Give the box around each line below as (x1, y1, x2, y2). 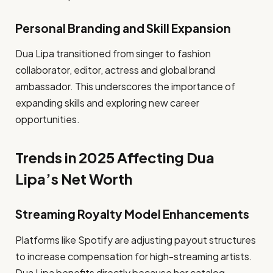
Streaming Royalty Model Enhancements (15, 207, 249, 222)
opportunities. (15, 113, 80, 126)
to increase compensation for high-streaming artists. (15, 249, 252, 263)
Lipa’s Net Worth (15, 169, 132, 188)
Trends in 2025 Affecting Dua (15, 148, 214, 167)
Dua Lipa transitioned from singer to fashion (15, 47, 211, 60)
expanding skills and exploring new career (15, 96, 199, 110)
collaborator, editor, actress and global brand (15, 63, 215, 77)
